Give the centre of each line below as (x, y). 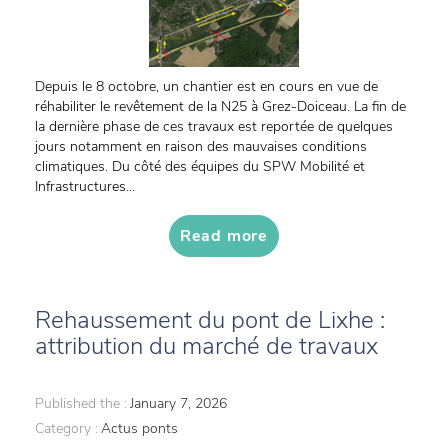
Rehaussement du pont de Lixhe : (210, 320)
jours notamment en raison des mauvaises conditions (201, 146)
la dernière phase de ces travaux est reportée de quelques (214, 126)
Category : (66, 428)
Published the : (81, 403)
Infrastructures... (85, 186)
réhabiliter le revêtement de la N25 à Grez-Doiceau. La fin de (220, 106)
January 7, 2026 (178, 403)
